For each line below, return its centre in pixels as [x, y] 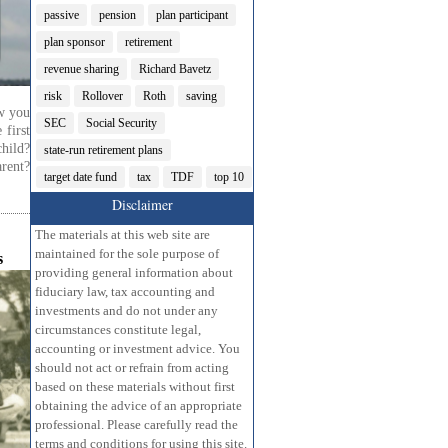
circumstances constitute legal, [118, 330]
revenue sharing [81, 69]
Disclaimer [142, 205]
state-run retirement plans [103, 150]
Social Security [121, 123]
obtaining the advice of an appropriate [138, 406]
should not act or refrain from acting [132, 368]
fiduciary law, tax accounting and [125, 292]
